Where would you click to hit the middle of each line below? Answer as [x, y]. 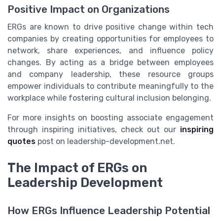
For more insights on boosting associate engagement [110, 118]
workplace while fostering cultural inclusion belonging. [109, 98]
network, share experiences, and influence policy [110, 51]
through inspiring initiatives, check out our [94, 130]
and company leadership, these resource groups [110, 74]
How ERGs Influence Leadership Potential [109, 210]
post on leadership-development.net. [105, 142]
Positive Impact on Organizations [89, 10]
